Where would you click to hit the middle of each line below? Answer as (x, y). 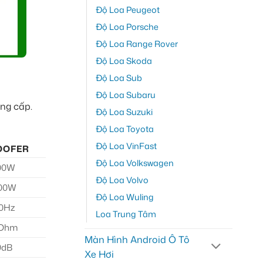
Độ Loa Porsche (127, 26)
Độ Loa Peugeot (127, 9)
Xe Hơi (99, 254)
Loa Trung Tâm (126, 214)
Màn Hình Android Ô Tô (137, 239)
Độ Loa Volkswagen (134, 163)
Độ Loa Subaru (125, 95)
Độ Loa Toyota (124, 129)
